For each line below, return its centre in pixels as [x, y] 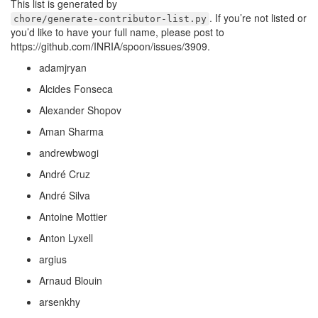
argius [53, 259]
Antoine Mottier [73, 216]
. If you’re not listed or [258, 18]
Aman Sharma [71, 131]
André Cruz [65, 174]
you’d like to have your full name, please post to [117, 32]
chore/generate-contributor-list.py [110, 19]
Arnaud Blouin [71, 280]
